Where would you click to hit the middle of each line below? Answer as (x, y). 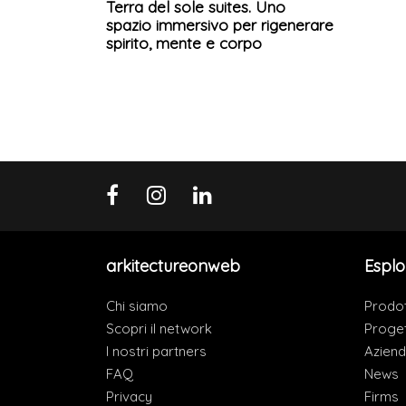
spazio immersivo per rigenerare (220, 24)
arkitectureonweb (173, 266)
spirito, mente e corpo (184, 43)
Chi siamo (137, 306)
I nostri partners (156, 352)
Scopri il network (159, 329)
